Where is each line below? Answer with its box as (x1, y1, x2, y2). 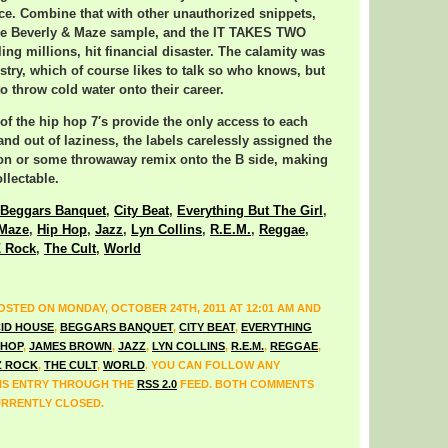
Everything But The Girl (177, 203, 323, 218)
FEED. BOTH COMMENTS (177, 377, 314, 390)
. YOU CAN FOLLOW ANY (145, 358, 280, 371)
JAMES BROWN (29, 339, 112, 352)
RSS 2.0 (137, 377, 177, 390)
